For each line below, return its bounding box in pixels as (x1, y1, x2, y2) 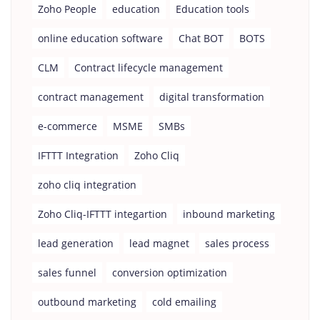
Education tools (176, 2, 249, 16)
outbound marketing (38, 295, 136, 309)
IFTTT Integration (38, 149, 119, 162)
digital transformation (159, 90, 264, 104)
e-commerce (38, 119, 97, 133)
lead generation (38, 236, 114, 250)
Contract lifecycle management (74, 61, 223, 74)
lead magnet (129, 236, 189, 250)
